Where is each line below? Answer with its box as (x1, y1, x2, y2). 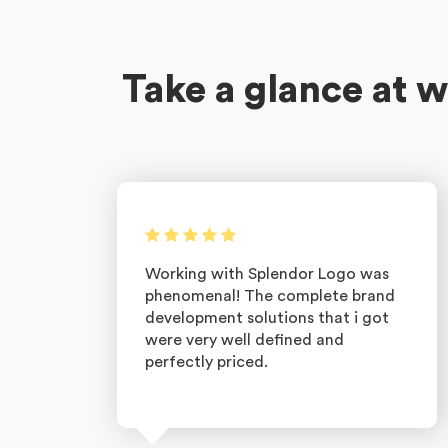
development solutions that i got (145, 310, 389, 326)
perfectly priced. (145, 354, 268, 370)
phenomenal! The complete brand (145, 288, 395, 304)
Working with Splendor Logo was (145, 266, 389, 282)
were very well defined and (145, 332, 344, 348)
